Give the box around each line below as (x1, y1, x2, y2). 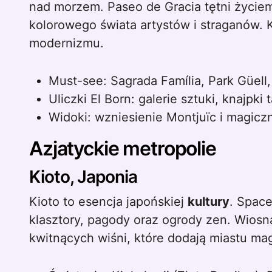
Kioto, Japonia (29, 166, 137, 187)
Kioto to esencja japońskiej (29, 194, 188, 209)
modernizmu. (29, 36, 104, 50)
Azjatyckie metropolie (29, 137, 216, 160)
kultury (188, 194, 229, 209)
